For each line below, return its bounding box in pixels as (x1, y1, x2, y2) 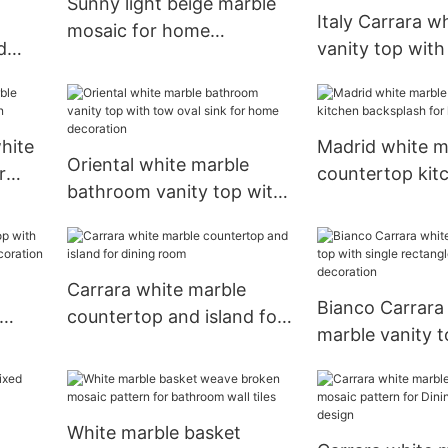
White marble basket (66, 422, 241, 443)
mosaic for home (66, 20, 210, 42)
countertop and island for (66, 306, 284, 328)
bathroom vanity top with (66, 181, 284, 203)
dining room (66, 333, 169, 355)
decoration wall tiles (66, 47, 236, 69)
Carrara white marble (66, 279, 246, 301)
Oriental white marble (66, 154, 249, 176)
